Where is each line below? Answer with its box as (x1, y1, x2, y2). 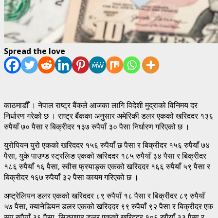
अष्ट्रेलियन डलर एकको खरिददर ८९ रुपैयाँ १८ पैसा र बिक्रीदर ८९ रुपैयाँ (4, 190, 205, 201)
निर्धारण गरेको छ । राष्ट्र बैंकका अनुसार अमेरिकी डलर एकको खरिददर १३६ (4, 110, 213, 121)
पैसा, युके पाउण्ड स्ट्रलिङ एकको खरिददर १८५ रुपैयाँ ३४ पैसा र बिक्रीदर (4, 150, 206, 161)
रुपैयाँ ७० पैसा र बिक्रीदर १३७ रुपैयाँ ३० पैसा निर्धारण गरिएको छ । (4, 121, 190, 132)
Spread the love (4, 45, 65, 56)
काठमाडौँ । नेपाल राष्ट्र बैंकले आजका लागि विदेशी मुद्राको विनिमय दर (4, 99, 198, 110)
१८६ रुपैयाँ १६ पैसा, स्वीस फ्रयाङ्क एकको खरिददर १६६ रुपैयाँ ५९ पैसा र (4, 161, 210, 172)
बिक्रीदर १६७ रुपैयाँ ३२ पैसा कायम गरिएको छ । (4, 171, 139, 182)
